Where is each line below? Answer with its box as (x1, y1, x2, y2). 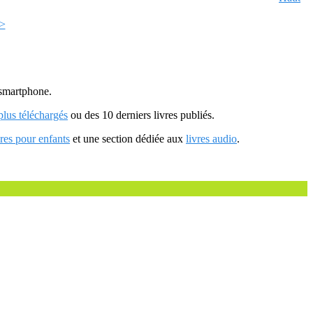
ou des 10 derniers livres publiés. (68, 109, 214, 121)
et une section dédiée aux (70, 133, 186, 145)
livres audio (186, 133, 237, 145)
